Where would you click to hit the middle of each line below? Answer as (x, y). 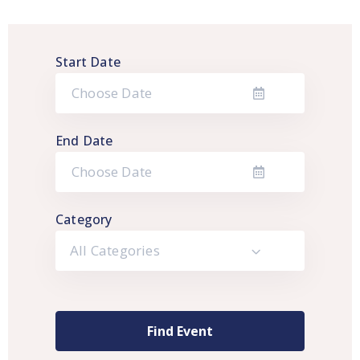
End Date (84, 141)
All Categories (115, 250)
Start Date (88, 62)
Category (84, 219)
